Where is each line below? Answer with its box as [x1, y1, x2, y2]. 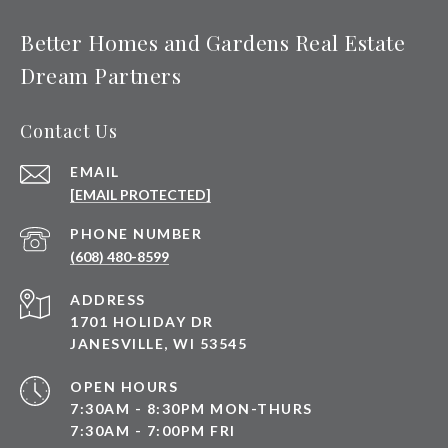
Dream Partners [20, 60, 181, 89]
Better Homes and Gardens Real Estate [20, 27, 405, 56]
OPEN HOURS [70, 377, 178, 395]
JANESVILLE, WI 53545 [70, 334, 247, 352]
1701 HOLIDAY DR [70, 312, 214, 330]
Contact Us [20, 118, 118, 143]
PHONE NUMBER [70, 224, 202, 242]
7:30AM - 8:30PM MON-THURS [70, 399, 313, 417]
